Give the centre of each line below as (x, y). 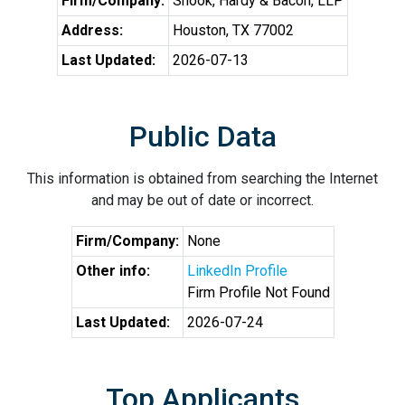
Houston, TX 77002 (233, 30)
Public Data (202, 137)
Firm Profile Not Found (258, 292)
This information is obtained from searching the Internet (202, 179)
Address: (92, 30)
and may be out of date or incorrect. (202, 200)
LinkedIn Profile (237, 271)
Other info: (113, 271)
